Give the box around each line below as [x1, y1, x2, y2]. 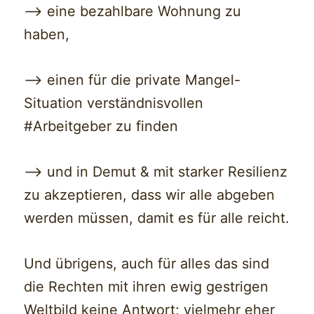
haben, [24, 26, 70, 43]
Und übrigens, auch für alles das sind [24, 255, 270, 273]
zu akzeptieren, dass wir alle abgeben [24, 186, 275, 204]
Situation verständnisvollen [24, 95, 204, 112]
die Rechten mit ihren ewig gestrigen [24, 278, 269, 296]
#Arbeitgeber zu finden [24, 118, 179, 135]
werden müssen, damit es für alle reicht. [24, 210, 290, 227]
